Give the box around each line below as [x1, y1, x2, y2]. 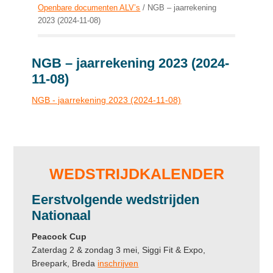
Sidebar [13, 161, 62, 177]
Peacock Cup [32, 231, 87, 241]
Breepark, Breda [32, 258, 98, 268]
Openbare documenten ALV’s [38, 3, 141, 13]
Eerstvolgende [32, 191, 127, 207]
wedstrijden [126, 191, 200, 207]
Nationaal [32, 207, 91, 223]
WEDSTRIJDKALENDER [49, 165, 224, 182]
